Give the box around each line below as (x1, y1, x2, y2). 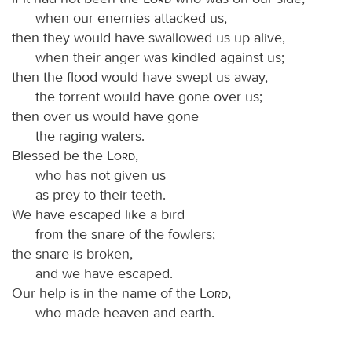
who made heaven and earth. (35, 303, 214, 321)
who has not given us (35, 166, 166, 184)
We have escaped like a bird (12, 205, 185, 223)
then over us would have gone (12, 107, 199, 125)
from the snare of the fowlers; (35, 225, 215, 243)
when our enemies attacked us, (35, 9, 227, 27)
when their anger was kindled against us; (35, 48, 284, 66)
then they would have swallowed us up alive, (12, 28, 285, 46)
